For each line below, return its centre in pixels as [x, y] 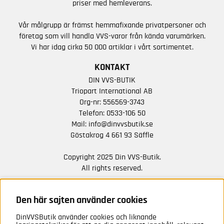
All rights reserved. [112, 168]
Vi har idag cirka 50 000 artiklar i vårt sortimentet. [112, 47]
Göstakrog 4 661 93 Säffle [112, 135]
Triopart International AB [112, 91]
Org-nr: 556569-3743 [112, 102]
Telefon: [92, 113]
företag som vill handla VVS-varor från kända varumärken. [112, 36]
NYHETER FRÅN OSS [112, 198]
